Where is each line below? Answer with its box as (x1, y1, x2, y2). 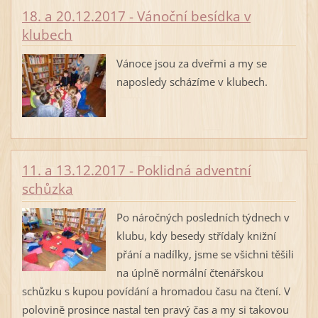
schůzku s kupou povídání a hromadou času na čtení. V (21, 284, 290, 298)
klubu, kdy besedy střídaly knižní (116, 229, 276, 243)
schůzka (21, 179, 73, 198)
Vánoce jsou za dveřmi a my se (116, 55, 267, 70)
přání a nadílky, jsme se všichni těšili (116, 247, 294, 261)
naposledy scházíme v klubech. (116, 74, 270, 89)
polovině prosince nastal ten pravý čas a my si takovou (21, 302, 289, 317)
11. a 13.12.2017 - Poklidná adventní (21, 160, 251, 180)
